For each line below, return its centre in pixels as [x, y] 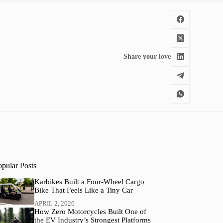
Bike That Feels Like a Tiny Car [83, 190]
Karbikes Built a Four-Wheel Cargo [89, 181]
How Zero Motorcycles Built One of [90, 212]
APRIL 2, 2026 [54, 204]
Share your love [147, 56]
